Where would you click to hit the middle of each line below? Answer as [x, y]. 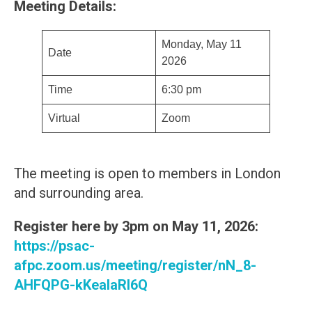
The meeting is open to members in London [147, 173]
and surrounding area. [79, 193]
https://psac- [54, 246]
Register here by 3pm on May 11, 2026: [136, 226]
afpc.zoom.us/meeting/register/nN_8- [135, 265]
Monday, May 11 [202, 44]
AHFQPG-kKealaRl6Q [81, 285]
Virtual [64, 118]
